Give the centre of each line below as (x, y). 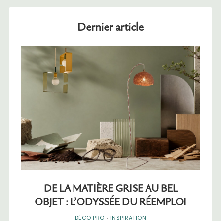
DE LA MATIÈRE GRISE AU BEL (110, 188)
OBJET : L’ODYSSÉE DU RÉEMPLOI (110, 202)
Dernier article (110, 27)
